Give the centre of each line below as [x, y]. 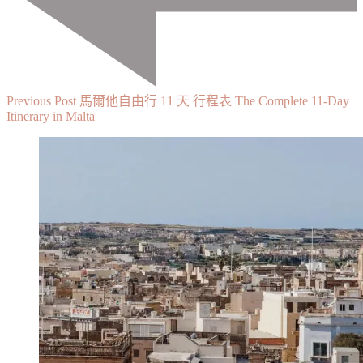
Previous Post [41, 100]
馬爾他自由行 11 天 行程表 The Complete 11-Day [214, 100]
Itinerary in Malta [51, 116]
